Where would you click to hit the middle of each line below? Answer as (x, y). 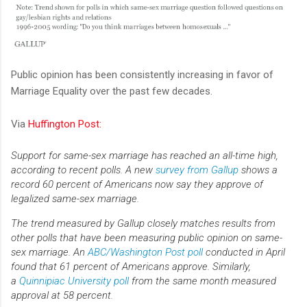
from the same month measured (202, 281)
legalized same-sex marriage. (75, 199)
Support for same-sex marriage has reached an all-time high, (145, 156)
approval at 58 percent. (62, 296)
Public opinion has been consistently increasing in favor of (142, 75)
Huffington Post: (65, 124)
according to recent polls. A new (83, 170)
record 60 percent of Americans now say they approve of (137, 185)
